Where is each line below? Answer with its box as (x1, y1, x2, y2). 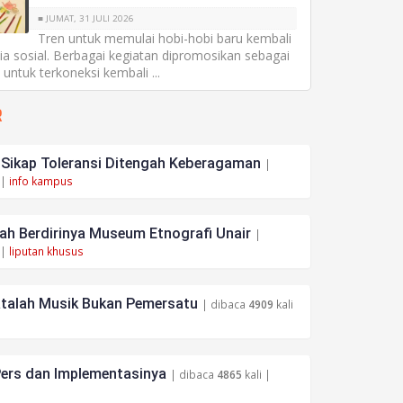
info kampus (8, 174, 73, 188)
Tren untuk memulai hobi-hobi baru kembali (38, 30, 292, 47)
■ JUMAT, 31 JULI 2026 (38, 13, 135, 24)
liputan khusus (8, 244, 84, 258)
